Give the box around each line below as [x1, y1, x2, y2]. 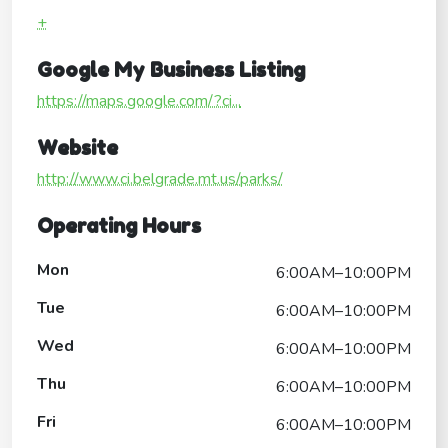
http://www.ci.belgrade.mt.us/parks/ [37, 167, 283, 190]
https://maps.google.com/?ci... [37, 89, 241, 112]
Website [37, 135, 118, 160]
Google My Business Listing [37, 57, 305, 82]
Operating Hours [37, 213, 201, 238]
